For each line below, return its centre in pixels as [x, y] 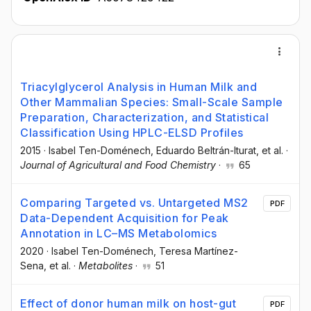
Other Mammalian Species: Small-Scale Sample [152, 102]
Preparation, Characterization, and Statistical [144, 117]
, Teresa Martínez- [196, 251]
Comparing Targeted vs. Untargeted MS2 [134, 203]
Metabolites [106, 266]
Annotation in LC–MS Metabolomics [118, 234]
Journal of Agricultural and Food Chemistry [118, 165]
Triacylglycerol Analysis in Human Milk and [138, 87]
